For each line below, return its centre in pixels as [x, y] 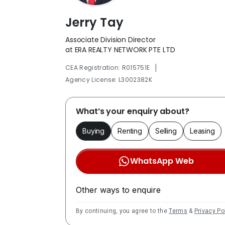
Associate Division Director [110, 39]
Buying [94, 131]
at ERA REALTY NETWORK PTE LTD [120, 49]
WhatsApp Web [162, 161]
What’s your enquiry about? [133, 111]
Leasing [202, 131]
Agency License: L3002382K [109, 79]
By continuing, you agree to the [123, 211]
